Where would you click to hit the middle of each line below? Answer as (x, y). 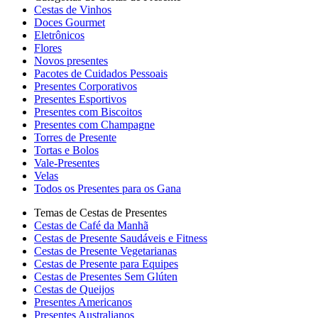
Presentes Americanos (83, 302)
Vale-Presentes (67, 163)
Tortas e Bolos (66, 150)
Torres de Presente (75, 137)
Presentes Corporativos (86, 86)
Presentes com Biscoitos (88, 112)
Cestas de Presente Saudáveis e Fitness (121, 238)
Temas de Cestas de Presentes (100, 213)
